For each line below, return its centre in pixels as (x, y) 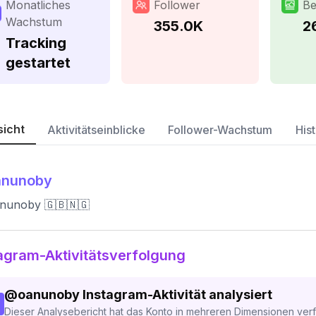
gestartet (38, 63)
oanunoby (49, 294)
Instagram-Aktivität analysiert (177, 294)
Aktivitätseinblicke (96, 130)
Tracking (36, 43)
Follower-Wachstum (220, 130)
